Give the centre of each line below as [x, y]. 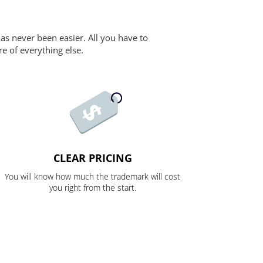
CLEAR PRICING [92, 158]
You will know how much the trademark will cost [93, 177]
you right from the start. [92, 188]
